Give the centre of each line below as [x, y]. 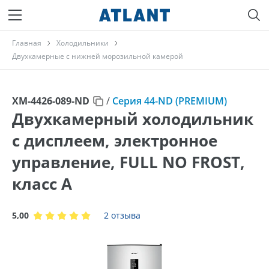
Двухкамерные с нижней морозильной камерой [98, 56]
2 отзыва [122, 215]
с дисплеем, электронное [115, 141]
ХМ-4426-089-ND [51, 101]
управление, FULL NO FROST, [128, 162]
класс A [42, 184]
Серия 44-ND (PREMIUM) [170, 101]
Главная [27, 43]
